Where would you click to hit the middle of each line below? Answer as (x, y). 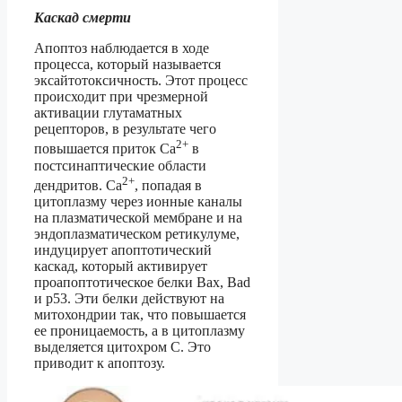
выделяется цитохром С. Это (122, 347)
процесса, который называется (127, 65)
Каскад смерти (83, 18)
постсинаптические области (120, 165)
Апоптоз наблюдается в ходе (122, 48)
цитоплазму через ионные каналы (138, 202)
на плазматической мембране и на (138, 218)
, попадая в (168, 186)
